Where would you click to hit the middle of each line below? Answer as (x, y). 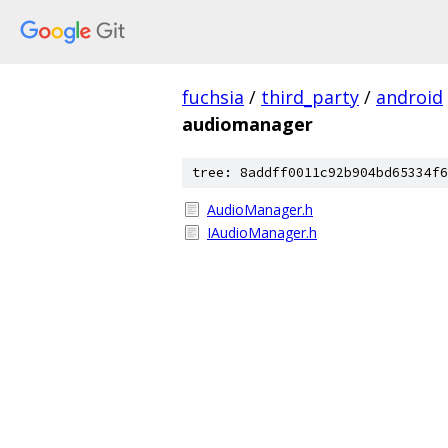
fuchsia (213, 97)
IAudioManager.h (262, 232)
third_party (310, 97)
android (409, 97)
